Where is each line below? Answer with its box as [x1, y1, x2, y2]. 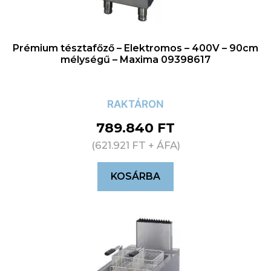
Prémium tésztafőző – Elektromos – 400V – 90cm [13, 42, 258, 54]
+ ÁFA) [145, 139, 180, 152]
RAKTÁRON [107, 98, 164, 111]
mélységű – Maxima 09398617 [60, 54, 211, 66]
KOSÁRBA [111, 171, 160, 183]
